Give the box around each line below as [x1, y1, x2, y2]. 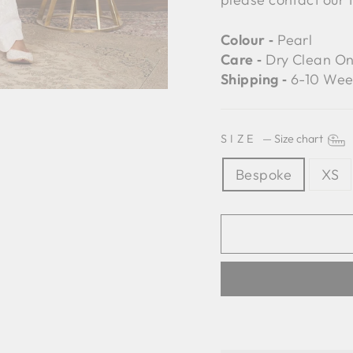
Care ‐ [221, 50, 262, 69]
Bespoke [236, 165, 292, 184]
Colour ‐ [221, 30, 274, 49]
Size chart [273, 132, 325, 147]
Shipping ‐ [221, 69, 288, 88]
